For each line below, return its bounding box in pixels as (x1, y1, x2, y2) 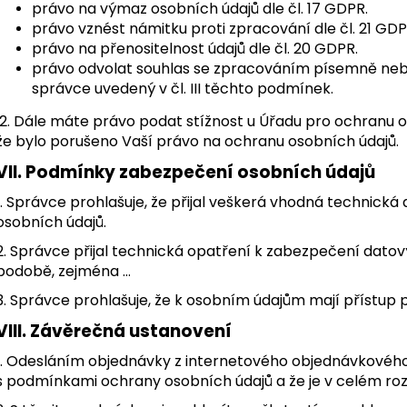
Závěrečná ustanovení (30, 318, 232, 343)
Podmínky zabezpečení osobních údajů (25, 159, 375, 184)
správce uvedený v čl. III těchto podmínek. (32, 77, 333, 99)
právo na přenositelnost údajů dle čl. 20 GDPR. (32, 37, 358, 59)
